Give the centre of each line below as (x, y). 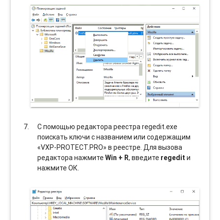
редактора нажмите (71, 157)
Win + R (117, 157)
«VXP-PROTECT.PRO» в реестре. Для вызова (110, 147)
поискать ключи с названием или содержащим (114, 137)
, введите (145, 157)
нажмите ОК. (58, 168)
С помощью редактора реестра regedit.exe (108, 126)
